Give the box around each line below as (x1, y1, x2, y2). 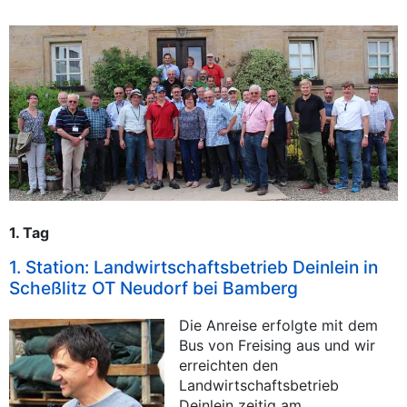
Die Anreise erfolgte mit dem (179, 316, 379, 335)
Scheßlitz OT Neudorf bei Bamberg (9, 277, 298, 300)
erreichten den (179, 356, 279, 375)
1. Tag (9, 223, 49, 243)
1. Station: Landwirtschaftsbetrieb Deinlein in (9, 256, 378, 279)
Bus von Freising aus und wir (179, 336, 376, 355)
